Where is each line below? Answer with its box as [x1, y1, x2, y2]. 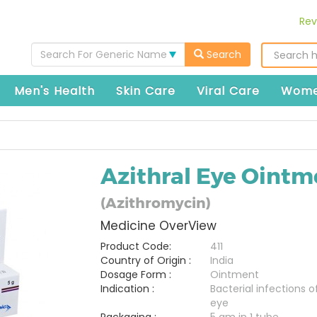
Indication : [100, 282, 154, 296]
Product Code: [100, 239, 171, 253]
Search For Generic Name [40, 47, 167, 62]
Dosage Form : [100, 267, 171, 282]
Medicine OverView [100, 217, 217, 234]
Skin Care [116, 83, 175, 99]
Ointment [209, 267, 259, 282]
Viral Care [197, 83, 260, 99]
